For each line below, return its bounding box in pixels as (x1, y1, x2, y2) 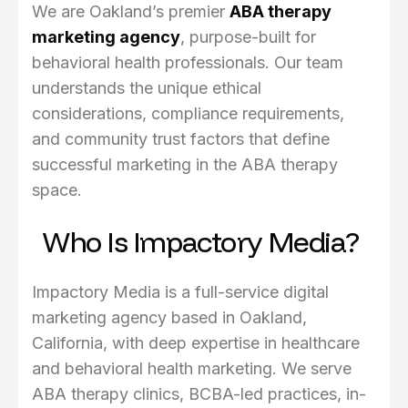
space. (32, 180, 82, 200)
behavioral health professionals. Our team (32, 53, 343, 73)
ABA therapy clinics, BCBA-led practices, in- (32, 384, 366, 404)
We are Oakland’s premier (32, 2, 229, 22)
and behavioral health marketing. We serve (32, 359, 352, 379)
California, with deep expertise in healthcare (32, 333, 360, 353)
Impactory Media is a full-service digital (32, 282, 329, 302)
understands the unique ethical (32, 78, 261, 98)
